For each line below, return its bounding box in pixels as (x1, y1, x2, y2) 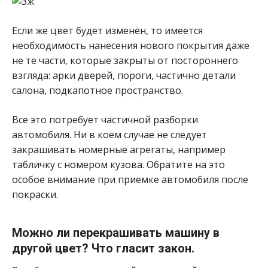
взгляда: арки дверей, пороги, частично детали (12, 68, 236, 82)
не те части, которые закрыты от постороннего (12, 53, 238, 67)
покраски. (12, 187, 58, 201)
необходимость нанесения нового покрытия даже (12, 38, 249, 52)
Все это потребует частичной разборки (12, 112, 198, 126)
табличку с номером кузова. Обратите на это (12, 157, 225, 171)
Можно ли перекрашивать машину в (12, 225, 220, 240)
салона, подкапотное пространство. (12, 83, 183, 97)
